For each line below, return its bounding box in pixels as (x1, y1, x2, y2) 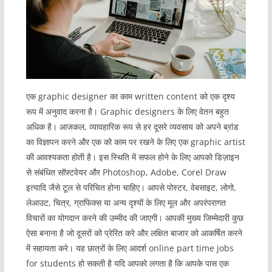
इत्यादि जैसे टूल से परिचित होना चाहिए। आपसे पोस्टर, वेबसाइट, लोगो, (25, 181, 236, 193)
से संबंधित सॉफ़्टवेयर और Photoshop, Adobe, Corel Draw (25, 166, 226, 178)
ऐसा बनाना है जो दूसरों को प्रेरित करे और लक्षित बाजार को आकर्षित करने (25, 226, 242, 239)
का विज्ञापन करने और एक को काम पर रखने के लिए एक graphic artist (25, 135, 245, 148)
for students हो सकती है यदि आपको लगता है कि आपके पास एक (25, 257, 229, 269)
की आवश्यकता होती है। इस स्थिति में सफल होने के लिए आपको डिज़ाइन (25, 151, 239, 163)
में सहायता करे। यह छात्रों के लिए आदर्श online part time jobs (25, 242, 234, 254)
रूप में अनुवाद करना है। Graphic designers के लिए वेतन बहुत (25, 105, 229, 117)
